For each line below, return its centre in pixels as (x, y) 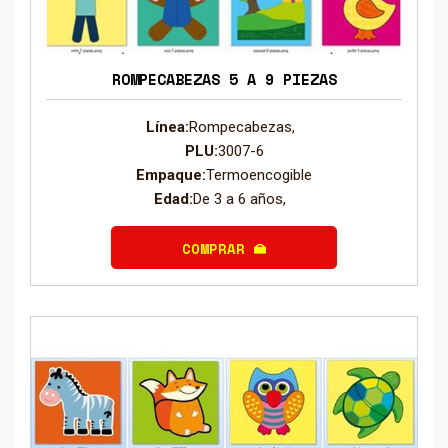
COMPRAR (218, 248)
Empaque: (171, 175)
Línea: (167, 127)
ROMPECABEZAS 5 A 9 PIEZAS (224, 79)
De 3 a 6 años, (243, 199)
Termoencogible (259, 175)
